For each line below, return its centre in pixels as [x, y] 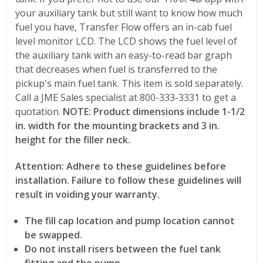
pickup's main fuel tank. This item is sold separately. [129, 83]
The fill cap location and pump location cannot [130, 220]
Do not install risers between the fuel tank [123, 249]
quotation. [38, 111]
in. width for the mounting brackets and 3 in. [117, 125]
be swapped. [54, 235]
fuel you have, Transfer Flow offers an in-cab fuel [124, 27]
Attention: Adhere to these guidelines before [121, 166]
